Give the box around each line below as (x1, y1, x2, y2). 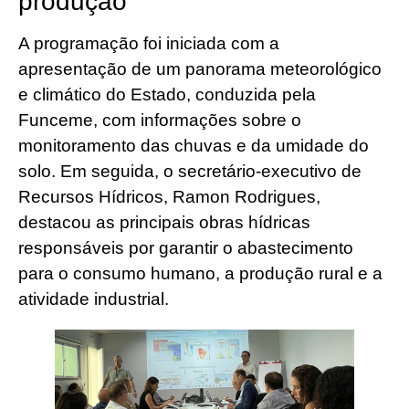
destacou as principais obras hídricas (18, 213, 310, 233)
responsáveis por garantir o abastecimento (18, 238, 353, 258)
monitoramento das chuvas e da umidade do (18, 136, 369, 156)
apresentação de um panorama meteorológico (18, 59, 382, 79)
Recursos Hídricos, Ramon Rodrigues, (18, 187, 320, 207)
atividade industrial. (18, 289, 169, 309)
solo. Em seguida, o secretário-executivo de (18, 162, 362, 182)
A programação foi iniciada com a (18, 34, 279, 54)
